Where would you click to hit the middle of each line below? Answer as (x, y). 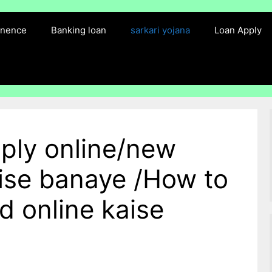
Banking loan (79, 30)
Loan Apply (238, 30)
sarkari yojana (161, 30)
